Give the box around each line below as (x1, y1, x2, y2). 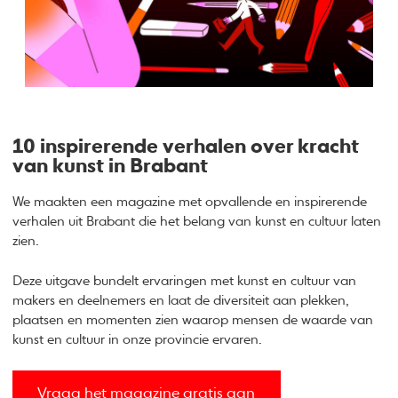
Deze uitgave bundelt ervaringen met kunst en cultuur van (12, 275, 357, 289)
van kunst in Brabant (12, 156, 209, 177)
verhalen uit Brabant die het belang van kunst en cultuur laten (12, 215, 382, 229)
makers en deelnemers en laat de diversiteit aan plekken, (12, 294, 350, 308)
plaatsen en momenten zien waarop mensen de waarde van (12, 314, 374, 328)
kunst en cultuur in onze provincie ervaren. (12, 333, 274, 347)
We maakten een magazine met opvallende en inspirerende (12, 195, 368, 210)
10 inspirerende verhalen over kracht (12, 137, 360, 157)
